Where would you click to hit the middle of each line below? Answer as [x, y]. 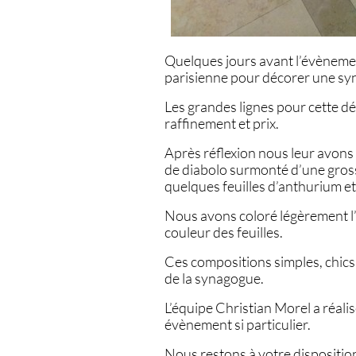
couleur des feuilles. [224, 232]
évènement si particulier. [238, 324]
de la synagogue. [214, 278]
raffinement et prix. [222, 123]
